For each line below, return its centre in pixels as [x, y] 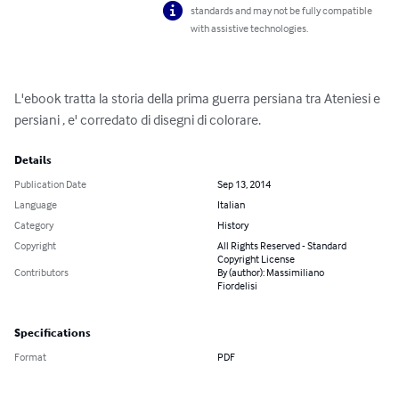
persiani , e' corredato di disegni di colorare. [138, 120]
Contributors [41, 273]
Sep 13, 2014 [244, 184]
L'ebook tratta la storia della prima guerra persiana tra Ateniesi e [199, 98]
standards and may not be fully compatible [282, 11]
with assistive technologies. [250, 28]
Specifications [53, 334]
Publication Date [50, 184]
